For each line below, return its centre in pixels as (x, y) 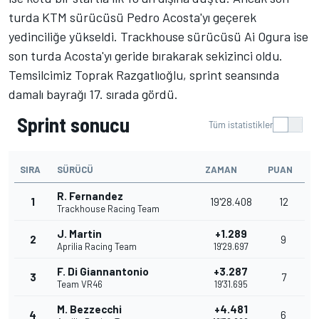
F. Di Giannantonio (103, 271)
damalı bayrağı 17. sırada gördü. (95, 94)
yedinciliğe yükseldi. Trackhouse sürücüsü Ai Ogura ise (158, 36)
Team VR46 (80, 284)
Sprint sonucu (73, 124)
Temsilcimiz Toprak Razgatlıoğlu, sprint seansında (144, 74)
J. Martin (79, 233)
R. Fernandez (90, 195)
